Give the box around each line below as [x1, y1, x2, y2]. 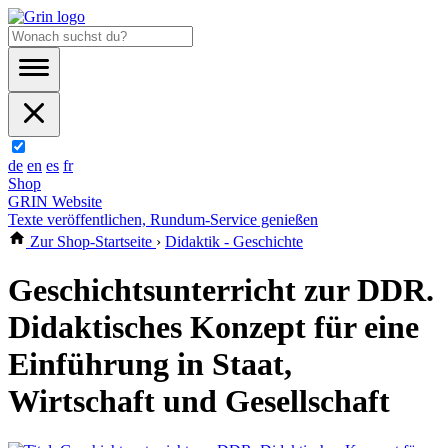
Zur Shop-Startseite [26, 233, 156, 250]
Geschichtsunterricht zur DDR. [8, 272, 434, 309]
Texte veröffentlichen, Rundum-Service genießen [8, 211, 318, 228]
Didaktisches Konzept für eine [8, 309, 419, 346]
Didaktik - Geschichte [165, 233, 303, 250]
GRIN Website [8, 193, 102, 210]
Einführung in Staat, [8, 346, 292, 383]
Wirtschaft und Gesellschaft [8, 383, 390, 420]
